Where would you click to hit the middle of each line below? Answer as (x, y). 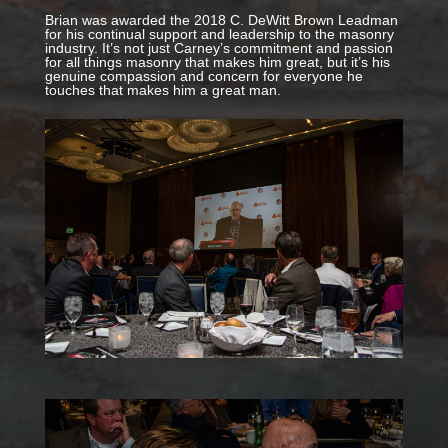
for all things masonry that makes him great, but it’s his (217, 62)
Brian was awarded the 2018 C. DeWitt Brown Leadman (221, 20)
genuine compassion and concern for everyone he (203, 76)
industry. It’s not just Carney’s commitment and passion (218, 48)
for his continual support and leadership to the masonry (219, 34)
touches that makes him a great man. (162, 90)
